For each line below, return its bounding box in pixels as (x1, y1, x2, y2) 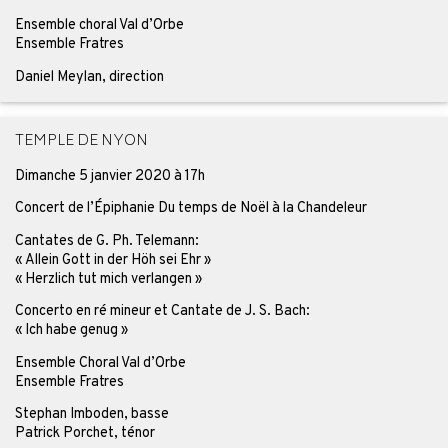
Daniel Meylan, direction (14, 67, 164, 86)
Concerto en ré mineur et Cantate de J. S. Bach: (14, 302, 310, 321)
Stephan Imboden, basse (14, 405, 169, 423)
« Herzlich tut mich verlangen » (14, 269, 202, 288)
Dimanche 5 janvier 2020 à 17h (14, 166, 205, 185)
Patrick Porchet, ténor (14, 424, 155, 442)
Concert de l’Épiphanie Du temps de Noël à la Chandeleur (14, 199, 367, 218)
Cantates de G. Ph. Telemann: (14, 231, 199, 250)
